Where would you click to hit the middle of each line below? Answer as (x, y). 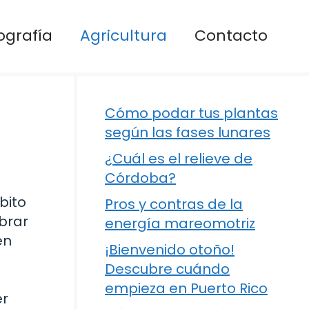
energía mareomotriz (180, 223)
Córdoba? (140, 178)
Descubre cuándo (167, 269)
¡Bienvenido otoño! (170, 249)
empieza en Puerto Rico (186, 288)
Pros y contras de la (174, 204)
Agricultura (123, 36)
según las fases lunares (188, 132)
